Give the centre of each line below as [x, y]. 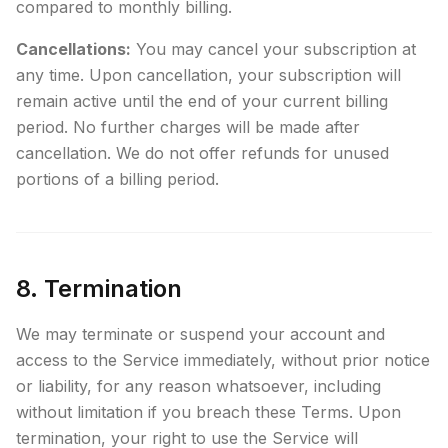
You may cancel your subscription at [273, 49]
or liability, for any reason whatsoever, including [198, 386]
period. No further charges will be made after [188, 127]
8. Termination [99, 288]
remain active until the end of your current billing [202, 101]
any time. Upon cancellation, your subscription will [208, 75]
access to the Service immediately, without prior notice [223, 360]
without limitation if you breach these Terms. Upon [208, 412]
